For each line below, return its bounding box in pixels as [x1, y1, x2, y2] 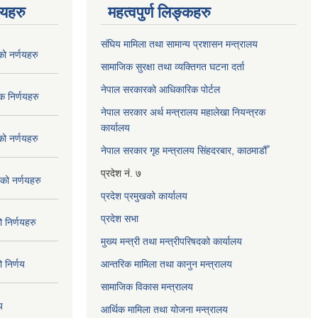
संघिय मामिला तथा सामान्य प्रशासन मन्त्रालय [101, 38, 258, 50]
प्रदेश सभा [101, 212, 138, 224]
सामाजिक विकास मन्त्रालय [101, 280, 193, 292]
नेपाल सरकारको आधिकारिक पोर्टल [101, 83, 220, 95]
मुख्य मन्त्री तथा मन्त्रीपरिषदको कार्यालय [101, 235, 242, 247]
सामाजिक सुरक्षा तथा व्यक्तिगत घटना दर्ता [101, 60, 244, 72]
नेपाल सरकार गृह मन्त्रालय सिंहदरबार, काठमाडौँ [101, 144, 267, 156]
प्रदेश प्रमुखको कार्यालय [101, 190, 187, 202]
